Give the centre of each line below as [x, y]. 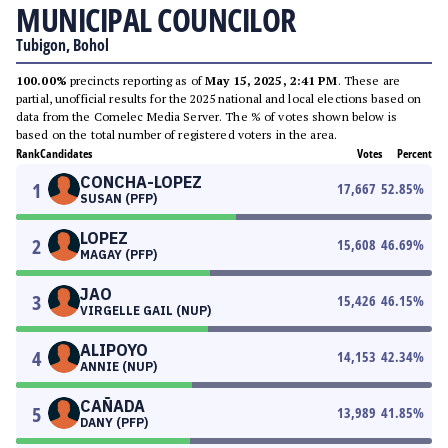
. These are [368, 80]
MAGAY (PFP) [118, 254]
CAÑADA [112, 406]
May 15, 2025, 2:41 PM [271, 80]
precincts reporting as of [136, 80]
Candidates [66, 153]
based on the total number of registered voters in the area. [177, 134]
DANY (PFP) [114, 422]
